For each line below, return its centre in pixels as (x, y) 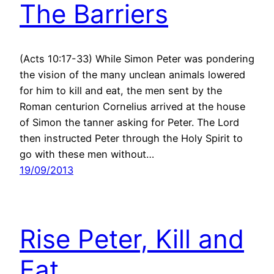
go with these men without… (87, 154)
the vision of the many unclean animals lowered (132, 75)
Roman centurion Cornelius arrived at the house (132, 107)
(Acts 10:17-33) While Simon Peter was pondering (137, 59)
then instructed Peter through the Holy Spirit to (131, 139)
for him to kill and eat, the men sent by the (121, 91)
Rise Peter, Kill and (132, 239)
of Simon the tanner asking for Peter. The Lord (129, 123)
